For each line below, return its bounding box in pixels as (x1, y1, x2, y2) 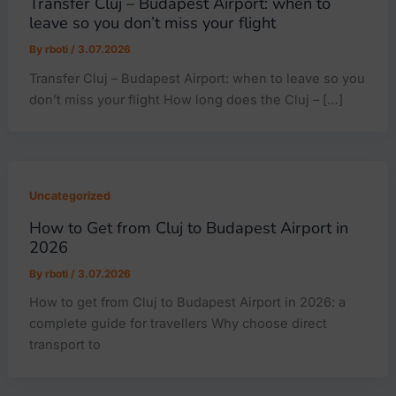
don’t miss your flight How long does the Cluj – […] (29, 91, 344, 108)
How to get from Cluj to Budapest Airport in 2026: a (29, 294, 346, 311)
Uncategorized (29, 188, 111, 202)
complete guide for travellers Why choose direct (29, 316, 328, 332)
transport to (29, 337, 102, 354)
